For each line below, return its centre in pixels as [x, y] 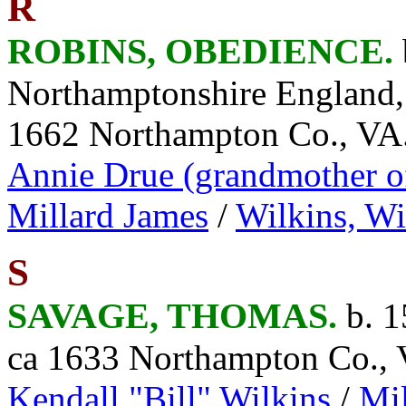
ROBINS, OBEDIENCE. [205, 51]
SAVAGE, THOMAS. [177, 316]
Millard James [108, 215]
